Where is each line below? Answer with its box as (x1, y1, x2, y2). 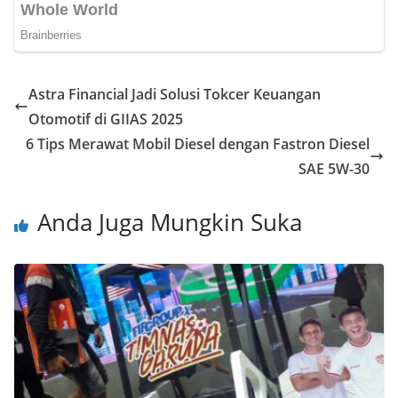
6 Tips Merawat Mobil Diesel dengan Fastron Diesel (26, 134, 370, 155)
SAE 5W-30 (298, 159, 370, 179)
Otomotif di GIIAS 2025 (28, 109, 183, 130)
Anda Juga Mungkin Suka (37, 206, 302, 239)
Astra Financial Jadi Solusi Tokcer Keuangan (28, 84, 321, 105)
